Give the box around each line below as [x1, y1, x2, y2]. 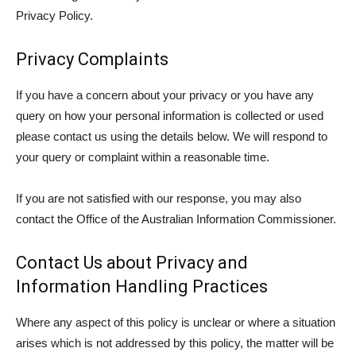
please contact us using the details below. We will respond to [16, 130, 327, 143]
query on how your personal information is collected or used [16, 109, 323, 122]
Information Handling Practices [16, 277, 268, 296]
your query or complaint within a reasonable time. [16, 150, 269, 164]
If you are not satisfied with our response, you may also [16, 192, 301, 205]
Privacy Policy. [16, 9, 93, 22]
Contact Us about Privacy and [16, 253, 248, 273]
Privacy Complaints [16, 49, 168, 69]
